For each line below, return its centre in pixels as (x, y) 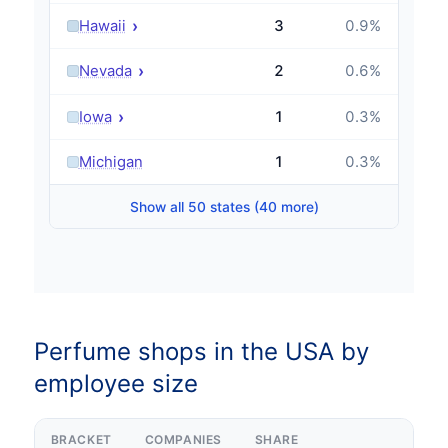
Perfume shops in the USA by (201, 351)
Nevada (105, 71)
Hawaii (102, 26)
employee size (115, 383)
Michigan (110, 161)
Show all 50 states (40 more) (224, 206)
